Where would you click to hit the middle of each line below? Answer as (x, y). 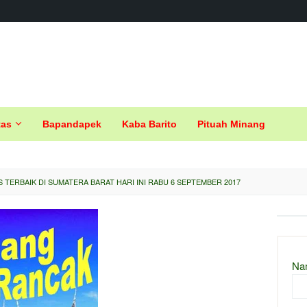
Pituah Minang (231, 124)
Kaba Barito (149, 124)
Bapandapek (72, 124)
